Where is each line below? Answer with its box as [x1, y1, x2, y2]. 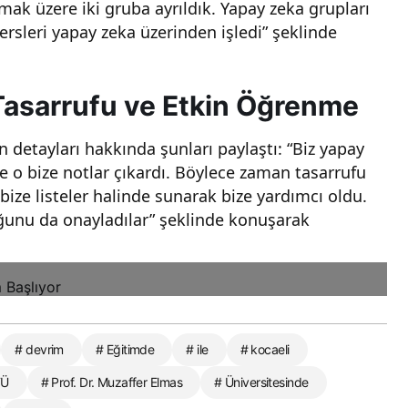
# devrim [15, 342, 64, 358]
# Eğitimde [95, 342, 155, 358]
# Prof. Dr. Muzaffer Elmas [40, 374, 183, 391]
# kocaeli [240, 342, 290, 358]
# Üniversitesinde [214, 374, 309, 391]
